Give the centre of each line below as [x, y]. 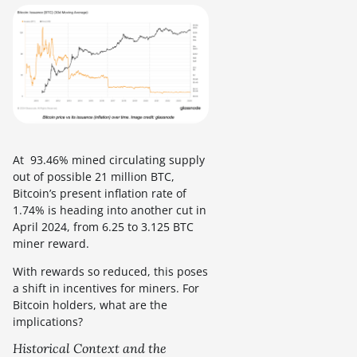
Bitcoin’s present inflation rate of [100, 194]
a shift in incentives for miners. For [106, 288]
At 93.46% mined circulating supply [109, 160]
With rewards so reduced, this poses [110, 272]
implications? [48, 322]
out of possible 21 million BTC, [94, 177]
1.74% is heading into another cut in [110, 210]
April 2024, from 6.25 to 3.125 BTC [103, 227]
